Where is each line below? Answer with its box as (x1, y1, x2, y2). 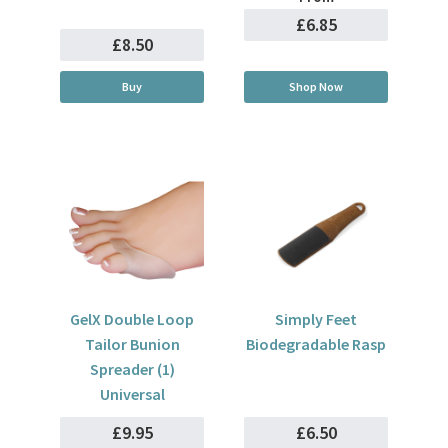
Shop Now (289, 79, 343, 94)
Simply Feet (275, 309, 357, 329)
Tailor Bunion (84, 334, 180, 354)
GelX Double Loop (70, 309, 194, 329)
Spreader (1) (89, 359, 175, 379)
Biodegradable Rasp (246, 334, 386, 354)
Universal (99, 384, 165, 404)
